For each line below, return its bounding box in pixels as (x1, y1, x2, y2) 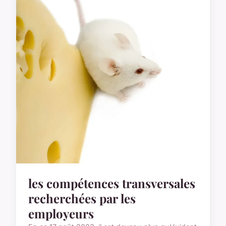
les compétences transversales (28, 175, 195, 192)
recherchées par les (28, 190, 136, 207)
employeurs (28, 205, 94, 222)
